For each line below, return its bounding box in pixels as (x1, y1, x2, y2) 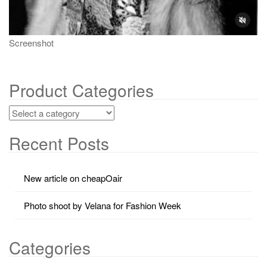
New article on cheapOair (24, 171, 122, 184)
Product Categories (9, 78, 154, 103)
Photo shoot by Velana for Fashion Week (24, 198, 181, 212)
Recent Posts (9, 131, 109, 155)
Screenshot (9, 36, 54, 49)
